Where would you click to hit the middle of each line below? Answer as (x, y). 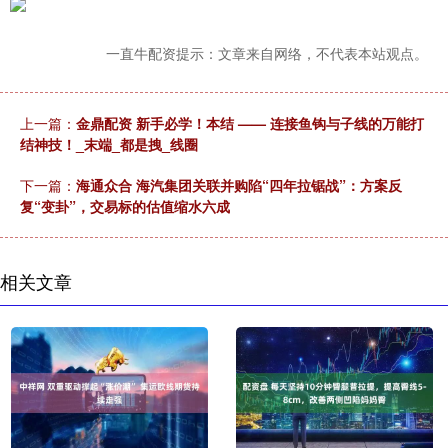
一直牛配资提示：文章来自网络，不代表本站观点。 (267, 53)
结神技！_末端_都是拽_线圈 (109, 144)
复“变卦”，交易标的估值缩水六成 (125, 206)
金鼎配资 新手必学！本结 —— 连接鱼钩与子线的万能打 (250, 123)
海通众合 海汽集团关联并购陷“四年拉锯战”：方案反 (239, 185)
